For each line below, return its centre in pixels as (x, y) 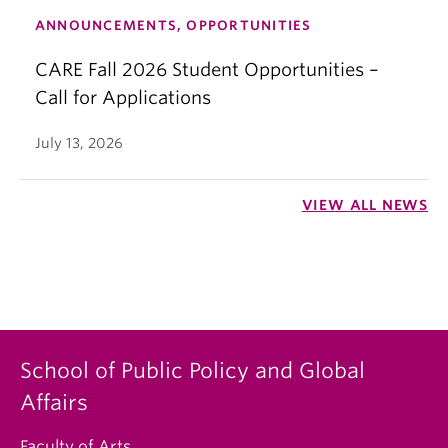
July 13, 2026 (79, 142)
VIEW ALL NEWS (364, 204)
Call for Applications (123, 97)
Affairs (54, 402)
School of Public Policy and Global (192, 370)
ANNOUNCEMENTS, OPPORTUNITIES (173, 25)
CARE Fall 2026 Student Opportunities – (207, 69)
